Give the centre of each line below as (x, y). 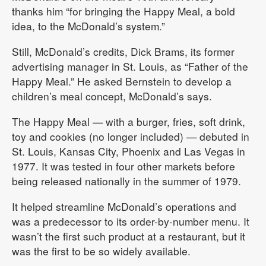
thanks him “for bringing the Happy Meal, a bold (123, 11)
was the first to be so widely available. (101, 251)
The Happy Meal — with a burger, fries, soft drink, (129, 121)
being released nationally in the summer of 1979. (126, 181)
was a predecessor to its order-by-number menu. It (131, 221)
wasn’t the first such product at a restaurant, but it (129, 236)
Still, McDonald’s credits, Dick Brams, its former (123, 51)
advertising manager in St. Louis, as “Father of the (130, 66)
